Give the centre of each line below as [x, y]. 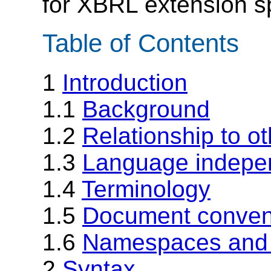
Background [146, 109]
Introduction [125, 83]
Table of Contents [141, 44]
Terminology [146, 189]
